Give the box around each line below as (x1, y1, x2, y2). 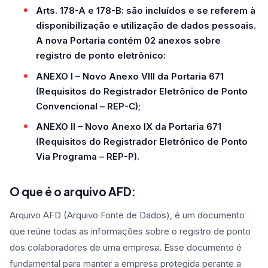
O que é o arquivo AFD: (10, 184, 136, 199)
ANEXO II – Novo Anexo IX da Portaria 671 (36, 121, 221, 133)
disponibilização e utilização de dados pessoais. (36, 20, 256, 31)
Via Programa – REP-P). (36, 151, 139, 163)
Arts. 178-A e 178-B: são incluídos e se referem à (36, 5, 255, 16)
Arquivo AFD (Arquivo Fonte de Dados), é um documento (10, 209, 245, 221)
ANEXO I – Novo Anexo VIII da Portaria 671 (36, 70, 224, 82)
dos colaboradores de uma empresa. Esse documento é (10, 242, 242, 254)
